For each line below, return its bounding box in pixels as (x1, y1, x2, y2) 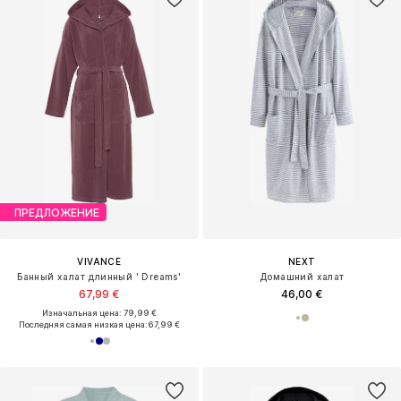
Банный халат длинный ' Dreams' (17, 271, 182, 283)
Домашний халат (259, 271, 345, 283)
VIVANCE (77, 256, 122, 268)
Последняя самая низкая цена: (18, 320, 148, 330)
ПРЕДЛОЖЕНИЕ (14, 205, 99, 219)
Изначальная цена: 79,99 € (41, 308, 157, 319)
